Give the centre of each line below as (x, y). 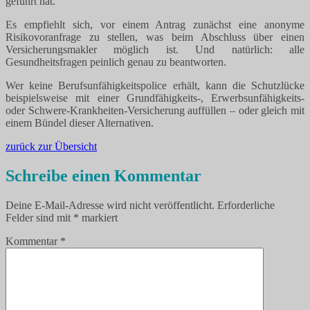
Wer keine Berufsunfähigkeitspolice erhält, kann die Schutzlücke (155, 85)
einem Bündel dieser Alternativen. (80, 122)
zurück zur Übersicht (51, 146)
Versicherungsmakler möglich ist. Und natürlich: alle (155, 49)
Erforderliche (246, 205)
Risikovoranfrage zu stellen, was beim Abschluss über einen (155, 37)
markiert (98, 217)
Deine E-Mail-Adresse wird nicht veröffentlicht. (110, 205)
